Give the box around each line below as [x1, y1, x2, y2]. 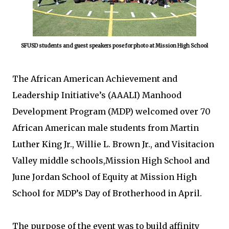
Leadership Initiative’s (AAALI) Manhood [12, 90, 181, 100]
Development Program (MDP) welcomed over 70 [12, 106, 211, 117]
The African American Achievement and [12, 74, 177, 84]
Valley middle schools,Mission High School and [12, 155, 210, 166]
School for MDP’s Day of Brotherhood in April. [12, 188, 202, 198]
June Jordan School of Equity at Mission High [12, 172, 197, 182]
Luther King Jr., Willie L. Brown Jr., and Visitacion [12, 139, 214, 149]
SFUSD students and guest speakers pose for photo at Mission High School [21, 42, 208, 49]
